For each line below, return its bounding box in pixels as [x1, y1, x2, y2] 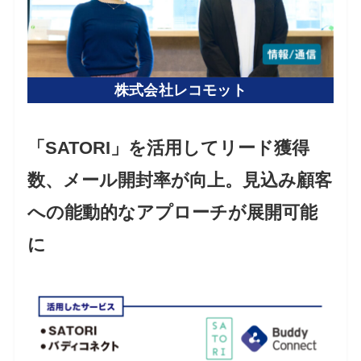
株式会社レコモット [114, 81, 247, 98]
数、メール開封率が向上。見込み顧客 [27, 169, 333, 190]
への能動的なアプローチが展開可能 [27, 201, 318, 222]
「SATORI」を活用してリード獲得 [27, 137, 310, 158]
